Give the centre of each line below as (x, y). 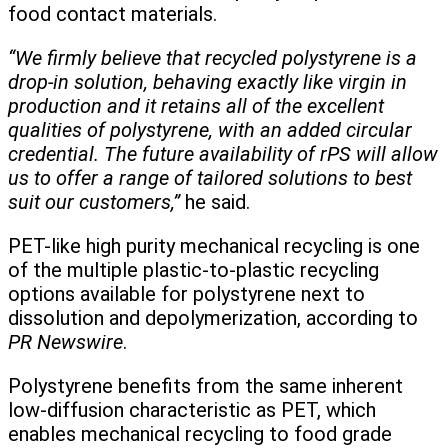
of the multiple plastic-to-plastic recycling (193, 270)
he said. (215, 202)
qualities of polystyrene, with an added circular (210, 130)
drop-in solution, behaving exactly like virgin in (207, 82)
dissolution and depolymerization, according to (213, 318)
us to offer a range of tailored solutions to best (210, 178)
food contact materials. (112, 14)
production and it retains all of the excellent (196, 106)
